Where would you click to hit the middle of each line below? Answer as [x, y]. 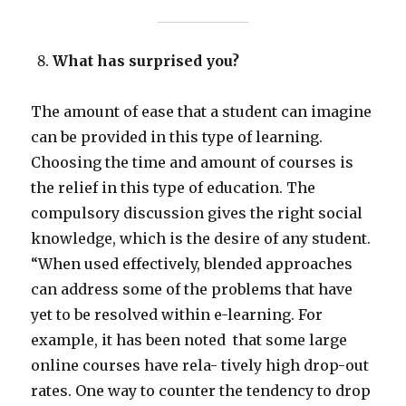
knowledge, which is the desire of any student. [201, 239]
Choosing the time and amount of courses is [193, 163]
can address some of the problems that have [192, 290]
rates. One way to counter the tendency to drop [201, 391]
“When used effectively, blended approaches [192, 264]
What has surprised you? [146, 61]
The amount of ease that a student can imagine [202, 112]
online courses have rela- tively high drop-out [200, 366]
